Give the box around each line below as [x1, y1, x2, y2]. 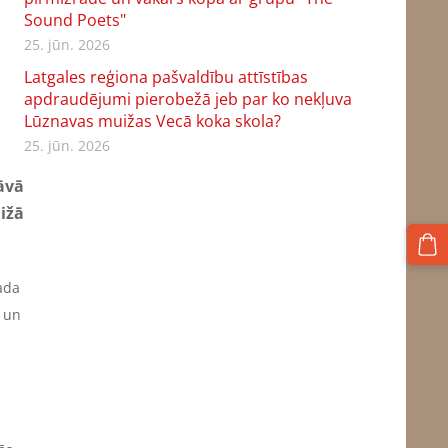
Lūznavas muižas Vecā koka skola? [23, 109, 281, 132]
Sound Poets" [23, 8, 126, 31]
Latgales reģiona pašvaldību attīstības [23, 65, 308, 88]
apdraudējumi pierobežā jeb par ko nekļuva [23, 87, 352, 110]
